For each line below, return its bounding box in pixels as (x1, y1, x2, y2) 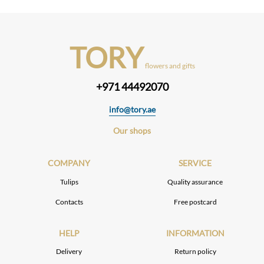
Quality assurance (167, 177, 223, 187)
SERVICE (179, 158, 212, 169)
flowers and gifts (144, 61, 195, 71)
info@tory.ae (108, 104, 156, 115)
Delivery (56, 247, 82, 256)
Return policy (174, 247, 216, 256)
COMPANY (48, 158, 90, 169)
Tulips (60, 177, 78, 187)
